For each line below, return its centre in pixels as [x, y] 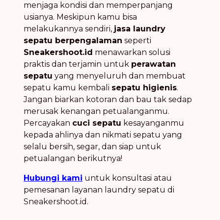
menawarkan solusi [132, 52]
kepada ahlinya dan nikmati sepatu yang [103, 135]
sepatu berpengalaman [73, 40]
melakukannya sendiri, [69, 28]
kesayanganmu [153, 123]
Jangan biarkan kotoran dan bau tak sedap [108, 99]
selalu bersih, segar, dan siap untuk [92, 146]
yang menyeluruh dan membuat [119, 76]
